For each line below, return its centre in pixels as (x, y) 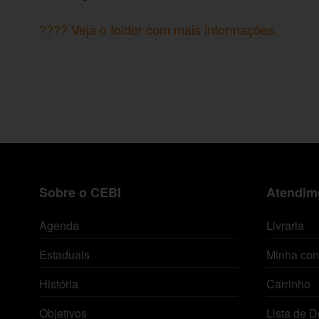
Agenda (59, 225)
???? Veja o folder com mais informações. (159, 29)
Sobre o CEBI (80, 192)
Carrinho (288, 283)
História (59, 283)
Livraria (285, 225)
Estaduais (64, 254)
